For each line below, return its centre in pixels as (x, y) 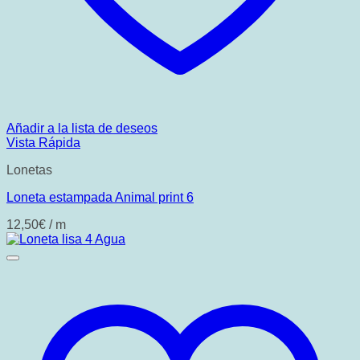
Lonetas (29, 170)
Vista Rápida (43, 143)
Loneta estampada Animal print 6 (100, 197)
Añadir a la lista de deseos (82, 128)
